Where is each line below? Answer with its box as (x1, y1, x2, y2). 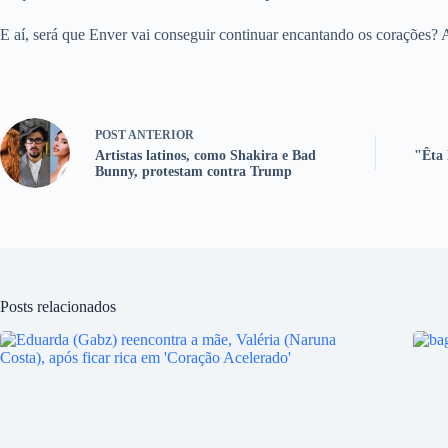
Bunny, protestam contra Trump (95, 164, 292, 180)
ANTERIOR (126, 128, 194, 143)
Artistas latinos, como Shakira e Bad (95, 148, 316, 164)
